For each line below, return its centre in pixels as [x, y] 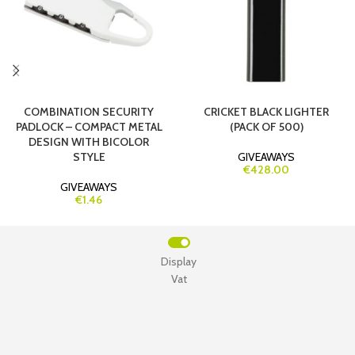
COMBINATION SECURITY [89, 112]
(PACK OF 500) [266, 127]
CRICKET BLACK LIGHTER [266, 112]
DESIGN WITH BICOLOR [89, 142]
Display [179, 262]
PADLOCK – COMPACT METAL [89, 127]
